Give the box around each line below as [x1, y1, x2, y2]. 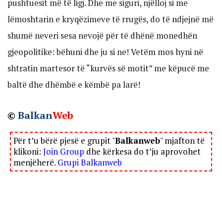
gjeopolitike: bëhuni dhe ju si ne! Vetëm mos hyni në [7, 46, 203, 57]
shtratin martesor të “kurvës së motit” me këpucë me [7, 62, 209, 74]
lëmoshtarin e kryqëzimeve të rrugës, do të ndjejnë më [7, 13, 214, 25]
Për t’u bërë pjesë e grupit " [13, 134, 115, 146]
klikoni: [13, 145, 43, 157]
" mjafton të [160, 134, 205, 146]
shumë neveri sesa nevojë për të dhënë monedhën [7, 29, 197, 41]
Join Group [43, 145, 84, 157]
